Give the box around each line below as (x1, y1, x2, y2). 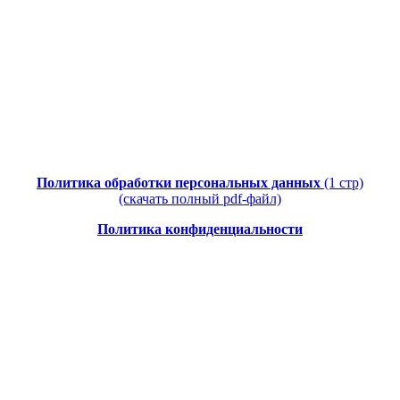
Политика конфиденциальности (97, 221, 303, 237)
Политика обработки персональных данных (37, 175, 324, 191)
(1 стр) (324, 175, 363, 191)
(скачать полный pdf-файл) (119, 191, 281, 207)
